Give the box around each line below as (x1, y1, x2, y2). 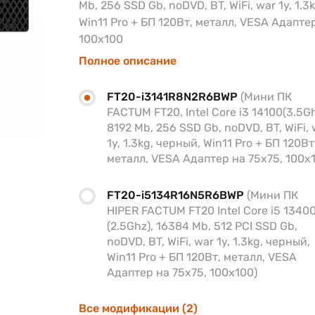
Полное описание (79, 54, 176, 67)
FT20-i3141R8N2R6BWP (107, 90, 240, 103)
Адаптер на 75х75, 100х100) (107, 266, 257, 279)
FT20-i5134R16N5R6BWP (107, 188, 247, 202)
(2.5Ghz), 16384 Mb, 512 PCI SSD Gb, (107, 219, 297, 233)
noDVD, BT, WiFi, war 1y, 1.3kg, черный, (107, 235, 310, 248)
